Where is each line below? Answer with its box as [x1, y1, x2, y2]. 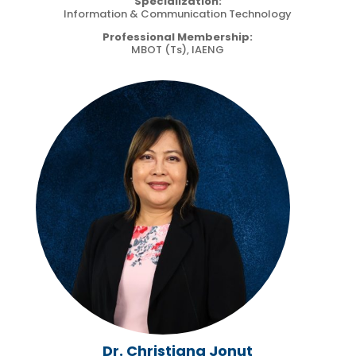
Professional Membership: [103, 29, 253, 44]
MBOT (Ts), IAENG [131, 41, 225, 57]
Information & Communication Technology [64, 6, 292, 21]
